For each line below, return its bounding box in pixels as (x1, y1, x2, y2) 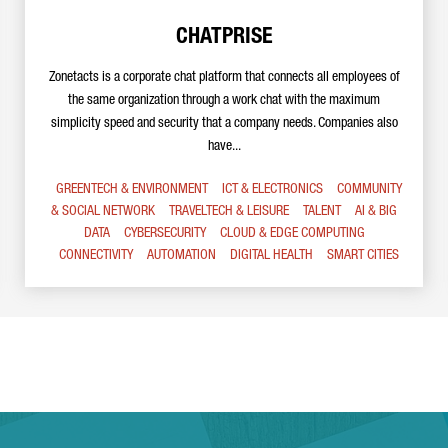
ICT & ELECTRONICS (222, 183, 323, 197)
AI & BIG (355, 205, 397, 219)
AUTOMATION (147, 249, 216, 263)
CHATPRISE (175, 27, 273, 49)
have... (207, 140, 241, 154)
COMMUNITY (337, 183, 402, 197)
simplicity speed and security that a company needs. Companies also (50, 117, 398, 131)
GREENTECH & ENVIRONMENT (56, 183, 208, 197)
